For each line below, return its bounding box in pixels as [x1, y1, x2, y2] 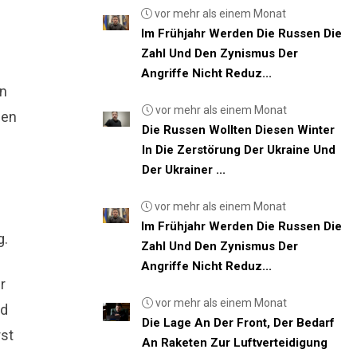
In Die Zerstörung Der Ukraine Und [142, 143, 336, 157]
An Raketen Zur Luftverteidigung [141, 335, 328, 350]
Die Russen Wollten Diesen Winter [142, 123, 335, 137]
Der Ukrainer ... [142, 163, 226, 177]
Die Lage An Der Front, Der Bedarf [141, 316, 335, 330]
